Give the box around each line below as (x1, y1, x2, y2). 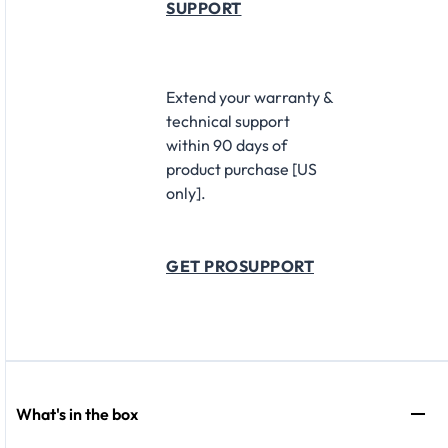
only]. (166, 182, 206, 203)
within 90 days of (166, 134, 287, 155)
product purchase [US (166, 158, 317, 179)
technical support (166, 110, 290, 131)
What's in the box (16, 403, 138, 424)
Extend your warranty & (166, 86, 333, 107)
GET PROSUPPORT (166, 255, 314, 276)
